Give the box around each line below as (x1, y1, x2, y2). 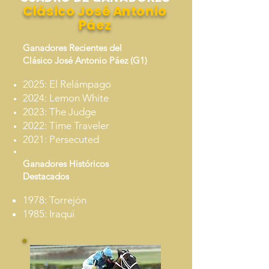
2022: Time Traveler (23, 119, 109, 131)
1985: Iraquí (23, 208, 74, 220)
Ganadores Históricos (23, 158, 109, 169)
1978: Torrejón (23, 194, 86, 206)
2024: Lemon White (23, 92, 109, 104)
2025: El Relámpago (23, 78, 111, 90)
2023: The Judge (23, 106, 98, 118)
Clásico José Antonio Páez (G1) (23, 55, 147, 66)
